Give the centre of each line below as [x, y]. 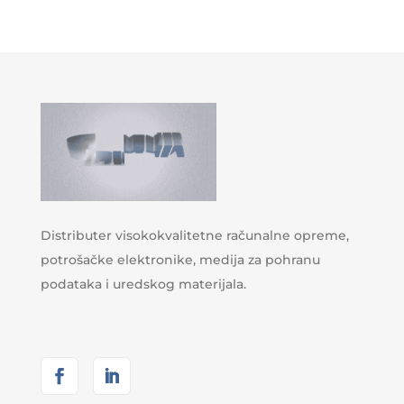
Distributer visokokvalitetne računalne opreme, [194, 235]
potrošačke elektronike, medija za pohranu [180, 259]
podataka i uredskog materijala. [143, 284]
